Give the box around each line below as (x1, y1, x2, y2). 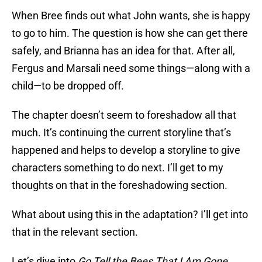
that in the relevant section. (12, 226, 138, 239)
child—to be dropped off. (12, 80, 124, 92)
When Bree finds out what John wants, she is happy (12, 9, 250, 22)
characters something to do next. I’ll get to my (12, 161, 223, 174)
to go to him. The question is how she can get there (12, 27, 248, 40)
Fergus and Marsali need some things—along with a (12, 62, 250, 75)
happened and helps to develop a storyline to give (12, 144, 240, 157)
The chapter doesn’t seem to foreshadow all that (12, 109, 236, 122)
